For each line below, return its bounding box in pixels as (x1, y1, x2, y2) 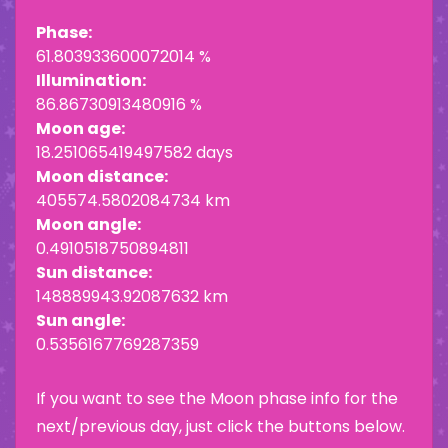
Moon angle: (36, 213, 141, 237)
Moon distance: (36, 165, 168, 189)
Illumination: (36, 69, 146, 93)
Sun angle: (36, 309, 125, 333)
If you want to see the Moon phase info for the (36, 387, 398, 411)
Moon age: (36, 117, 125, 141)
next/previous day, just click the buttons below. (36, 415, 405, 439)
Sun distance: (36, 261, 152, 285)
